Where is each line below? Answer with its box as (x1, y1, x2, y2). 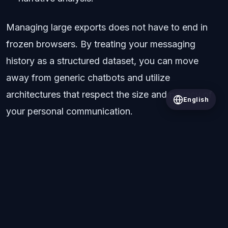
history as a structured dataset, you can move (6, 55, 198, 67)
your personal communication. (6, 106, 133, 117)
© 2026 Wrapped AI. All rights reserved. (49, 216, 179, 224)
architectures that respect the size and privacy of (6, 89, 212, 100)
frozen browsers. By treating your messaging (6, 39, 195, 50)
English (183, 96, 209, 103)
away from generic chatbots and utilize (6, 72, 170, 83)
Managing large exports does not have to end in (6, 22, 208, 33)
